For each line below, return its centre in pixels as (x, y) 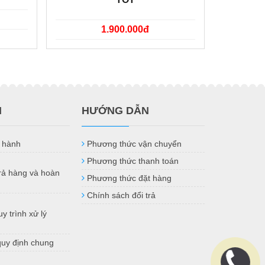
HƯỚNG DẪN (115, 111)
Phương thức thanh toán (133, 161)
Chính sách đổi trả (121, 195)
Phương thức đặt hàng (129, 178)
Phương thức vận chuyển (134, 144)
